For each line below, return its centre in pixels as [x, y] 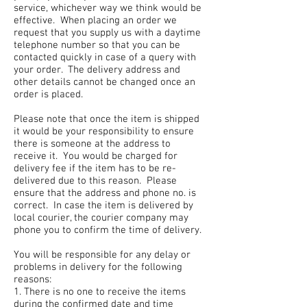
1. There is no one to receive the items [100, 292]
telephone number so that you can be [97, 45]
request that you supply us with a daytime [107, 33]
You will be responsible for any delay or [102, 255]
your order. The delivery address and [97, 70]
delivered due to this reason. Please [95, 181]
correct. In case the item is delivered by [103, 206]
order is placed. [48, 95]
